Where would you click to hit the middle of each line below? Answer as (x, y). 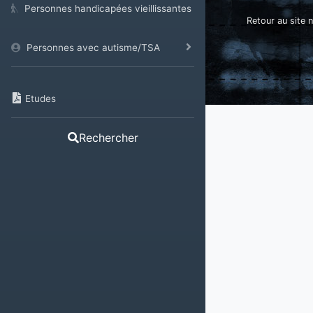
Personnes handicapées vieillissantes (108, 8)
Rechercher (108, 138)
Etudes (41, 99)
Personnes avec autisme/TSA (93, 48)
